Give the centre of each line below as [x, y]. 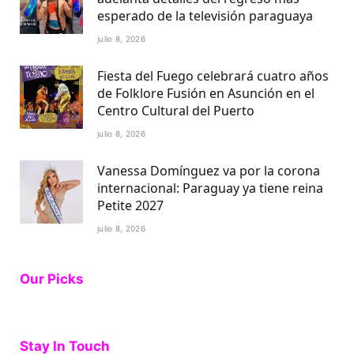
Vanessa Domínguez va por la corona [209, 170]
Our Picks [52, 279]
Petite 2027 [130, 205]
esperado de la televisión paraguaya [205, 15]
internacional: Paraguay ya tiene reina [210, 188]
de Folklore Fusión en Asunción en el [206, 93]
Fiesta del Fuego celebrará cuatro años [213, 75]
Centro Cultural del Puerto [176, 110]
